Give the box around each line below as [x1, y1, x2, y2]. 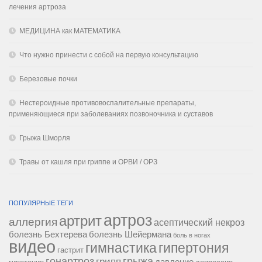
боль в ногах [173, 232, 211, 239]
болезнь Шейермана [89, 230, 171, 240]
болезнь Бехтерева [9, 230, 87, 240]
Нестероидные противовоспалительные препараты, [19, 98, 196, 107]
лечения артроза [9, 2, 66, 11]
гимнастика [85, 241, 157, 256]
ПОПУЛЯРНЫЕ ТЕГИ [9, 199, 73, 206]
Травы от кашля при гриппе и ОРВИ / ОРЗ [19, 157, 157, 166]
